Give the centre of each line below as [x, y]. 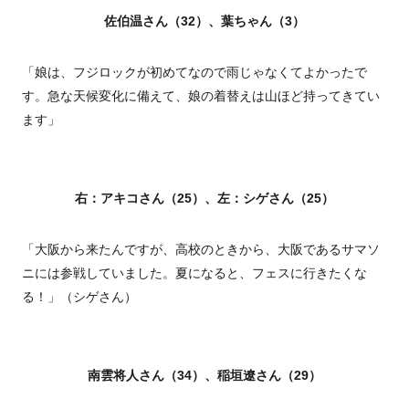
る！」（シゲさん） [79, 297]
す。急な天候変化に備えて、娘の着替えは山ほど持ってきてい [201, 96]
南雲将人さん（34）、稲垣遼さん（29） [204, 376]
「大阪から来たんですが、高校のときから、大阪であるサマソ [201, 250]
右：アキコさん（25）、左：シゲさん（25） [204, 199]
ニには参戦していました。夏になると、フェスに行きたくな [194, 273]
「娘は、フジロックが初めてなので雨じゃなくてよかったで [194, 73]
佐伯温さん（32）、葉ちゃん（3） [204, 21]
